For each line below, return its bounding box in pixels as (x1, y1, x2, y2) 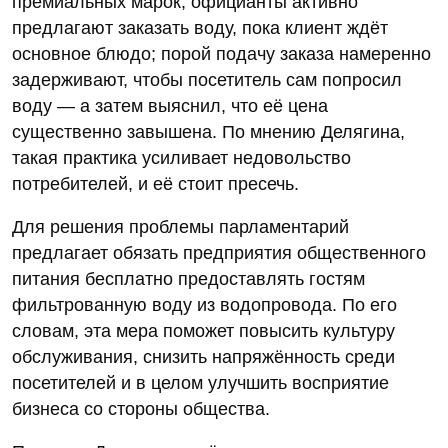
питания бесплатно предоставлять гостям (12, 269, 365, 290)
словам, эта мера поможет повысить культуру (12, 321, 395, 342)
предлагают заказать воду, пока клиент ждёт (12, 18, 388, 39)
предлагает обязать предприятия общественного (12, 243, 426, 264)
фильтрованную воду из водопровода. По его (12, 295, 397, 316)
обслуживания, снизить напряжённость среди (12, 347, 395, 368)
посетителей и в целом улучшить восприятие (12, 373, 389, 394)
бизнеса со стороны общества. (12, 399, 270, 420)
